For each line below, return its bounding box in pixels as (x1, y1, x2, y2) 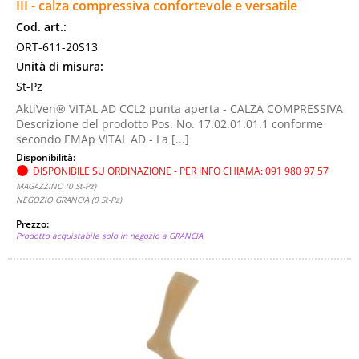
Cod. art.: (16, 19, 67, 34)
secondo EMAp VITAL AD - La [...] (16, 131, 189, 147)
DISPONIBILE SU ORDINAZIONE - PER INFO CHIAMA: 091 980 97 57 (33, 164, 329, 177)
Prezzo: (16, 217, 51, 230)
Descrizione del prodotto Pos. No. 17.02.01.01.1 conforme (16, 116, 323, 131)
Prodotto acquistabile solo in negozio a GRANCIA (16, 230, 203, 241)
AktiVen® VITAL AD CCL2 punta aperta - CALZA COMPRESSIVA (16, 101, 343, 116)
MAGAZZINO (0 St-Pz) (16, 180, 96, 192)
